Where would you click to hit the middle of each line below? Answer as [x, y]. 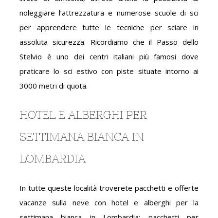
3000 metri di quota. [54, 86]
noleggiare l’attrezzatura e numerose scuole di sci [109, 13]
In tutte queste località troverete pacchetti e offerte [109, 188]
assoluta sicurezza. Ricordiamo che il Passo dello [109, 42]
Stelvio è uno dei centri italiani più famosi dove [109, 56]
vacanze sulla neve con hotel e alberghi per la [109, 202]
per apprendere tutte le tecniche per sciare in [109, 27]
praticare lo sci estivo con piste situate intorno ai [109, 71]
